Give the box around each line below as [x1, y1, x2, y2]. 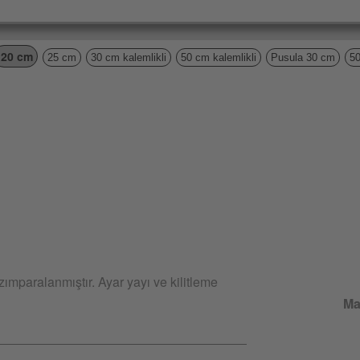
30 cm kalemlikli [91, 51, 166, 63]
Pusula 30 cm [271, 51, 335, 63]
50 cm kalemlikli [181, 51, 256, 63]
